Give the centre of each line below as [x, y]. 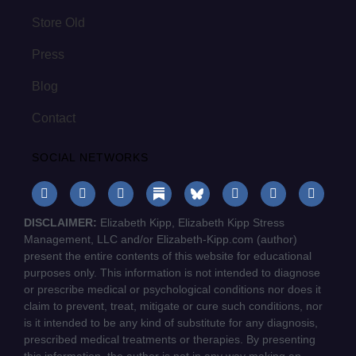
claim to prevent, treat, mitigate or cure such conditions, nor [173, 306]
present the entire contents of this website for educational [168, 256]
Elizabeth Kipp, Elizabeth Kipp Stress [191, 223]
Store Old [58, 23]
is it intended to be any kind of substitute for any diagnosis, [171, 323]
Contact [54, 118]
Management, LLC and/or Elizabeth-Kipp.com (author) [161, 240]
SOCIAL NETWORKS [91, 158]
